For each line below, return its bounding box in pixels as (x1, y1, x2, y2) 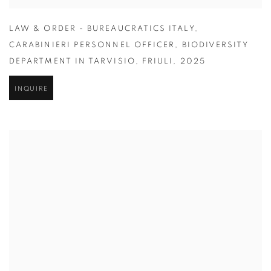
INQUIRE (15, 86, 48, 93)
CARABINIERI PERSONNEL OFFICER (9, 42, 175, 50)
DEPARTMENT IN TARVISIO (9, 58, 135, 67)
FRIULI (142, 58, 174, 67)
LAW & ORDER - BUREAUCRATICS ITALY (9, 25, 195, 34)
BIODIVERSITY (181, 42, 249, 50)
